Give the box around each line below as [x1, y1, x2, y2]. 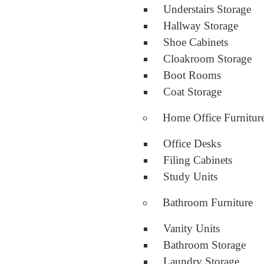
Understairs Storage [163, 3, 251, 15]
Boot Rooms [163, 69, 221, 81]
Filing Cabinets [163, 154, 232, 166]
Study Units [163, 170, 217, 183]
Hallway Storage [163, 19, 238, 32]
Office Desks [163, 137, 221, 150]
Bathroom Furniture [163, 196, 253, 209]
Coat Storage [163, 85, 222, 98]
